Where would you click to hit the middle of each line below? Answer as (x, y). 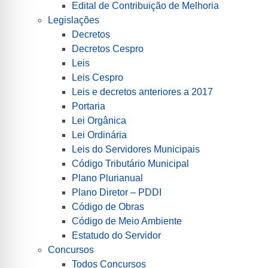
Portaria (89, 106)
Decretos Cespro (108, 48)
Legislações (74, 20)
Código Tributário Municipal (130, 163)
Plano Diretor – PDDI (117, 192)
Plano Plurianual (107, 178)
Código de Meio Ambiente (127, 221)
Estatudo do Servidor (116, 235)
